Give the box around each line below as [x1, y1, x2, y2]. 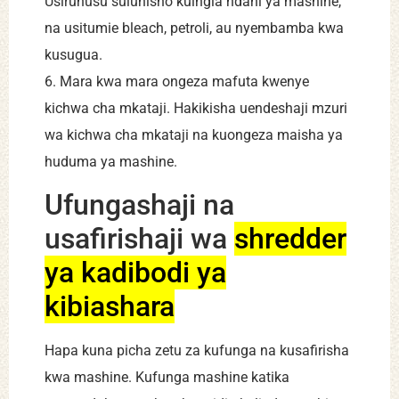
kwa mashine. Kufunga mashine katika [45, 369, 289, 387]
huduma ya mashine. [45, 152, 177, 170]
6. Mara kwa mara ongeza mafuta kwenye [45, 72, 309, 90]
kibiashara [45, 289, 175, 324]
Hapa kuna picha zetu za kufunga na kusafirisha [45, 342, 349, 360]
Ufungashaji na [45, 188, 234, 223]
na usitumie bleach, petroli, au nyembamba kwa [45, 19, 344, 37]
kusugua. [45, 45, 102, 63]
